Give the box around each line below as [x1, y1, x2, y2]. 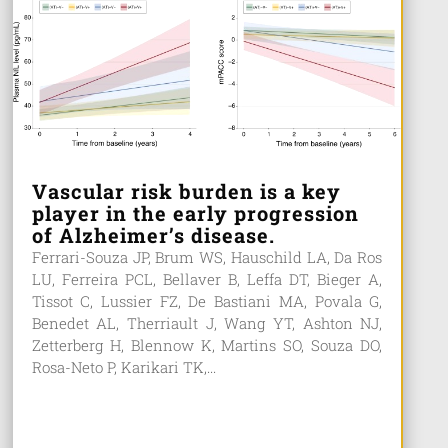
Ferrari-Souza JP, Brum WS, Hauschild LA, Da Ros [31, 247, 383, 268]
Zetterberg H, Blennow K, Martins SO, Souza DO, [31, 335, 383, 356]
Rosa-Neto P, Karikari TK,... [31, 357, 216, 378]
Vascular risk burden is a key [31, 178, 341, 205]
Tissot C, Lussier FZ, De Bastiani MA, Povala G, [31, 291, 383, 312]
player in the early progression [31, 200, 359, 227]
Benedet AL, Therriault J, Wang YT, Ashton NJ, [31, 313, 383, 334]
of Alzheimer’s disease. [31, 222, 275, 249]
